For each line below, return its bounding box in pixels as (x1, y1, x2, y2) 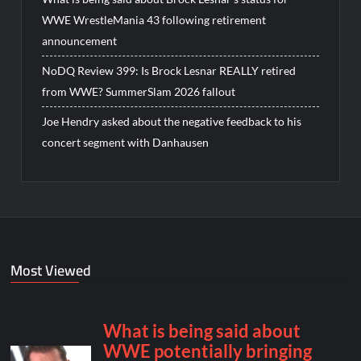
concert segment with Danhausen (42, 135, 210, 150)
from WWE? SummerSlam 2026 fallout (42, 85, 236, 99)
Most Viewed (10, 256, 92, 284)
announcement (42, 34, 118, 48)
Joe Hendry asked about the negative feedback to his (42, 114, 302, 129)
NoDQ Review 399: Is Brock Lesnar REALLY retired (42, 64, 297, 78)
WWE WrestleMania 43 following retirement (42, 13, 267, 27)
